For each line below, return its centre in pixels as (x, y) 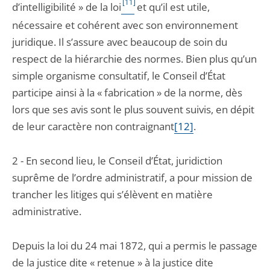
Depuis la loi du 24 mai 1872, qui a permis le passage (135, 246)
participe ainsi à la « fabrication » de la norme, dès (127, 93)
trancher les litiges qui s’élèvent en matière (112, 194)
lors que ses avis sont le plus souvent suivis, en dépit (133, 109)
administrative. (47, 211)
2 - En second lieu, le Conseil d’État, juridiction (117, 161)
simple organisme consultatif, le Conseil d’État (119, 76)
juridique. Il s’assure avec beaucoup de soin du (120, 42)
